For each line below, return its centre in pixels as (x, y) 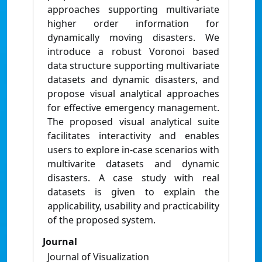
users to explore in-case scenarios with (133, 150)
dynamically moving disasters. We (133, 38)
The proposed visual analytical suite (133, 122)
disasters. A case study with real (133, 178)
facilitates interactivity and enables (133, 136)
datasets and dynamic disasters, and (133, 80)
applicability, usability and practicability (133, 206)
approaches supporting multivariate (133, 10)
